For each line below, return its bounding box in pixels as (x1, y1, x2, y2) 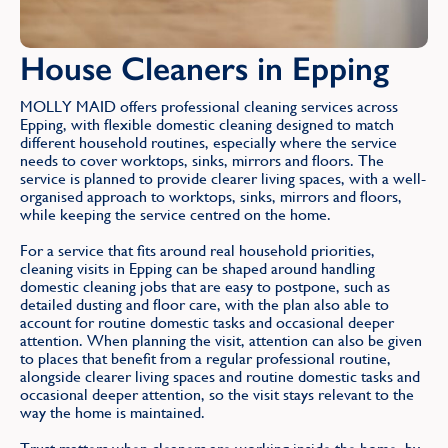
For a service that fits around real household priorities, (20, 240, 375, 260)
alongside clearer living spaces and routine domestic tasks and (20, 366, 420, 386)
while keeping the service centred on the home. (20, 204, 331, 224)
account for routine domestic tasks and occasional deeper (20, 312, 394, 332)
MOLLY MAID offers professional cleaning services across (20, 96, 398, 116)
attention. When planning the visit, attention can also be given (20, 330, 422, 350)
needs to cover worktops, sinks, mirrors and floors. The (20, 150, 384, 170)
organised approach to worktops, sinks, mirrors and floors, (20, 186, 402, 206)
